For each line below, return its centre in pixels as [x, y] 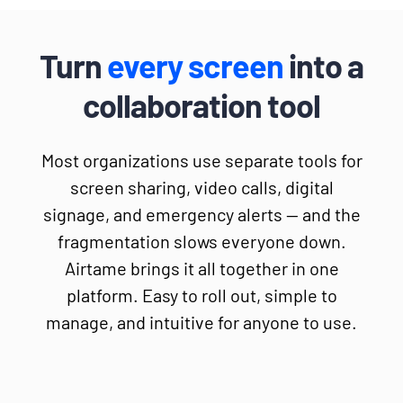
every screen [195, 65]
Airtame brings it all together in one [201, 268]
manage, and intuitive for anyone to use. [201, 322]
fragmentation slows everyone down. [201, 241]
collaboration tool [201, 104]
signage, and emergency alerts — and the [201, 214]
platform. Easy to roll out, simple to [201, 295]
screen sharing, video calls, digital [201, 187]
